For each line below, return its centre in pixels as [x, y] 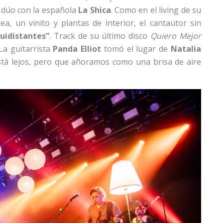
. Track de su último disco [100, 36]
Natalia [186, 49]
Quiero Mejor [176, 36]
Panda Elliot [77, 49]
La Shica [95, 10]
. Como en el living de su [156, 10]
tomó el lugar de [136, 49]
